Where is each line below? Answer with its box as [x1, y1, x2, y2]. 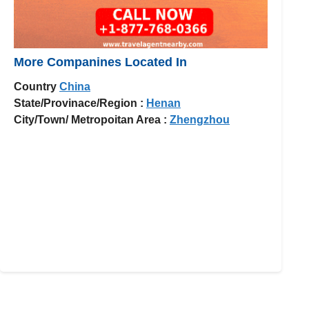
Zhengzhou [170, 113, 230, 126]
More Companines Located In [14, 54, 187, 69]
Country [14, 80, 57, 92]
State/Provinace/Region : [14, 97, 143, 109]
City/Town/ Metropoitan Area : [14, 113, 167, 126]
